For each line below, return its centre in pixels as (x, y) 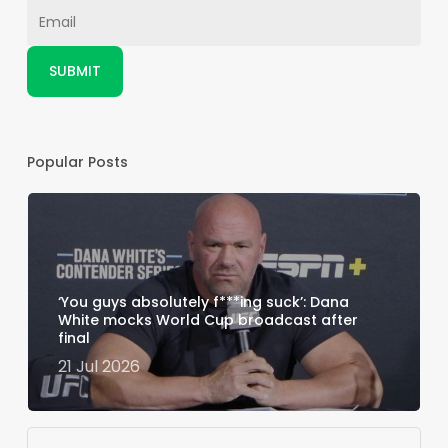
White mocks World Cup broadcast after (207, 319)
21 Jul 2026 (98, 366)
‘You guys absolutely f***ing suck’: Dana (203, 301)
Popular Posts (77, 161)
